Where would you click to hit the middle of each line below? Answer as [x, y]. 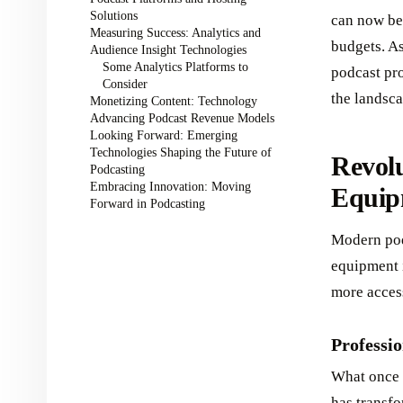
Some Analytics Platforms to [175, 67]
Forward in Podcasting [148, 203]
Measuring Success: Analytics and [175, 32]
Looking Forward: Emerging [164, 135]
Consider [125, 84]
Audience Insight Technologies [168, 49]
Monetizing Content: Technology [174, 101]
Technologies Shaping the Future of [181, 152]
